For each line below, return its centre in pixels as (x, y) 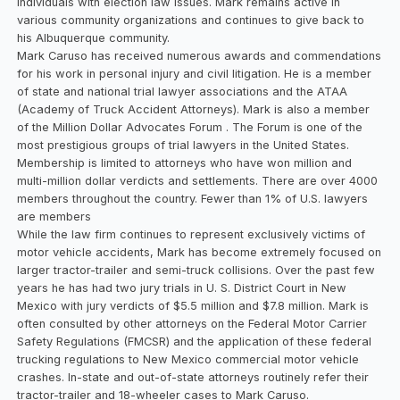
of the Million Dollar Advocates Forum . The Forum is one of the (190, 127)
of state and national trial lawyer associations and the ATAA (183, 91)
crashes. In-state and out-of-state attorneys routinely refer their (193, 377)
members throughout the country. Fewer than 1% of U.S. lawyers (193, 198)
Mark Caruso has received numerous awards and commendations (200, 55)
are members (54, 216)
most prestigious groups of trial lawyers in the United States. (183, 145)
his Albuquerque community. (94, 37)
